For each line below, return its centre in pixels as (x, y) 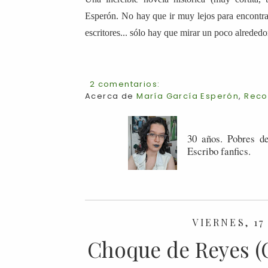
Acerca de (111, 96)
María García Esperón (188, 96)
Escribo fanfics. (219, 151)
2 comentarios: (125, 84)
